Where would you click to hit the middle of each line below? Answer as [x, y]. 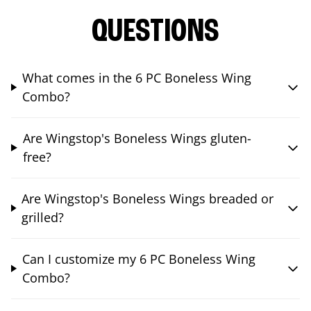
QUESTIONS [155, 32]
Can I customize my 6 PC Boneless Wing [138, 259]
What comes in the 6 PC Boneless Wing [136, 77]
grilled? [43, 217]
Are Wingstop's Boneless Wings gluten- [137, 138]
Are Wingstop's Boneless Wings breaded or [148, 198]
